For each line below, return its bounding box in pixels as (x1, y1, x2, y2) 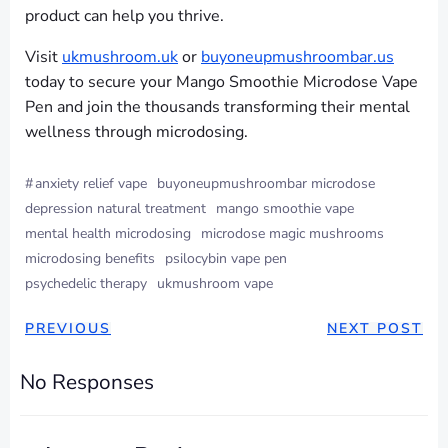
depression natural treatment (25, 199, 206, 219)
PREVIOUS (25, 319, 111, 339)
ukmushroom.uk (62, 46, 178, 69)
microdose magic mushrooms (201, 224, 384, 244)
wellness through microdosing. (25, 121, 248, 144)
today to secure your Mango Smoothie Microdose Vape (25, 71, 418, 94)
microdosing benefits (25, 249, 155, 269)
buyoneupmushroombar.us (201, 46, 394, 69)
